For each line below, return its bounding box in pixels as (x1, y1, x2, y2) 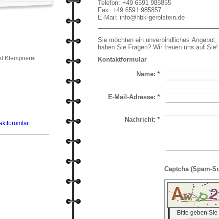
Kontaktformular (98, 56, 147, 63)
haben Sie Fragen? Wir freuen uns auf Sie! (98, 44, 218, 51)
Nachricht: (125, 116, 156, 124)
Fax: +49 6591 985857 (98, 6, 161, 14)
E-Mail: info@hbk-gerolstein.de (98, 14, 185, 21)
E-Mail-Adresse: (108, 93, 156, 101)
